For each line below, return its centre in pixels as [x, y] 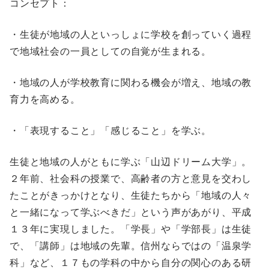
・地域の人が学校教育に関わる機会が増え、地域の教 [131, 83]
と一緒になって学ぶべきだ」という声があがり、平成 [131, 212]
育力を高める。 [45, 99]
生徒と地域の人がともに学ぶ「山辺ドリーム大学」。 [131, 162]
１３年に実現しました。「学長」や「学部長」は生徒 [131, 229]
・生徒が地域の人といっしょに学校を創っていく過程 [131, 35]
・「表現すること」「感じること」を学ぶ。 [110, 131]
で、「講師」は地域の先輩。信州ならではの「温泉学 [131, 246]
